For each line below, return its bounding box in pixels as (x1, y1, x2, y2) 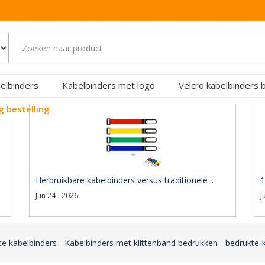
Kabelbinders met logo (62, 79, 155, 91)
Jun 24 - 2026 (35, 190, 78, 201)
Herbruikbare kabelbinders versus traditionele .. (35, 174, 214, 186)
